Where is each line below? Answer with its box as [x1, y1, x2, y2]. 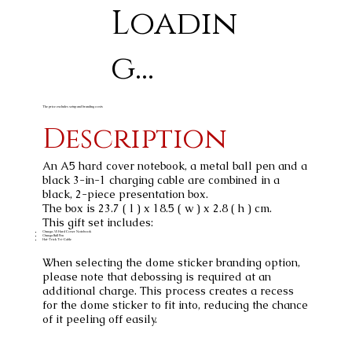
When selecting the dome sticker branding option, [42, 255, 301, 269]
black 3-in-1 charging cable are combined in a [42, 172, 280, 187]
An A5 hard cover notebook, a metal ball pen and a [42, 158, 308, 173]
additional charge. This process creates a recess [42, 283, 295, 298]
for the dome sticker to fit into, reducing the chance [42, 297, 309, 312]
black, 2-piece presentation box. [42, 186, 209, 201]
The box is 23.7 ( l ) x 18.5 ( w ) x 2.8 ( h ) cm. [42, 200, 273, 215]
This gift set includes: [42, 214, 154, 229]
